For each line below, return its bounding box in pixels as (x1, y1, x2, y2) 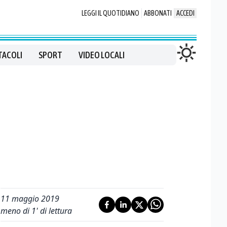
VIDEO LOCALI (78, 50, 125, 60)
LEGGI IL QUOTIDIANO (82, 9, 139, 17)
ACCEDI (176, 9, 195, 17)
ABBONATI (144, 9, 172, 17)
